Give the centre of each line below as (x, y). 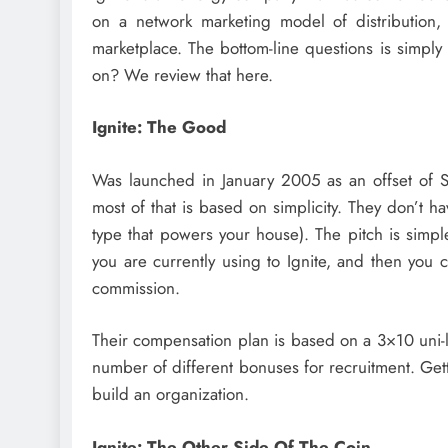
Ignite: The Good (159, 127)
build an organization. (170, 394)
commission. (136, 287)
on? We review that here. (182, 74)
